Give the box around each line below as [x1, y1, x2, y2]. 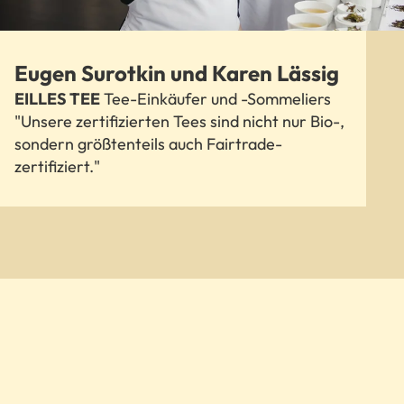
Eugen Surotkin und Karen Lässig [14, 60, 339, 87]
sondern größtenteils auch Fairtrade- [14, 133, 282, 155]
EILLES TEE [14, 88, 100, 110]
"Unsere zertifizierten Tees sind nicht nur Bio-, [14, 111, 344, 133]
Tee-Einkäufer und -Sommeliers [100, 88, 331, 110]
